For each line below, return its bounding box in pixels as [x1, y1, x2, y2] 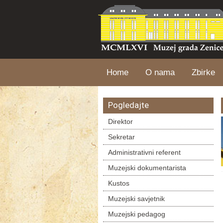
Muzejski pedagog [108, 210, 165, 218]
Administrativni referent [108, 148, 181, 156]
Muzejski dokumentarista [108, 164, 186, 172]
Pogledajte [108, 100, 149, 110]
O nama [145, 68, 175, 77]
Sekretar [108, 133, 135, 141]
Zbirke [192, 68, 215, 77]
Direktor [108, 117, 133, 125]
